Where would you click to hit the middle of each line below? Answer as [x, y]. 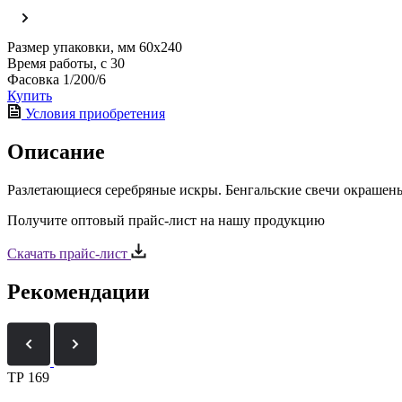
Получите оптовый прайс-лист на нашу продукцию [166, 220]
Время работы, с [57, 63]
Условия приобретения [93, 113]
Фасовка [33, 79]
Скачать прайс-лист [69, 253]
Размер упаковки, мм [71, 47]
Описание [56, 151]
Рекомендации [79, 291]
